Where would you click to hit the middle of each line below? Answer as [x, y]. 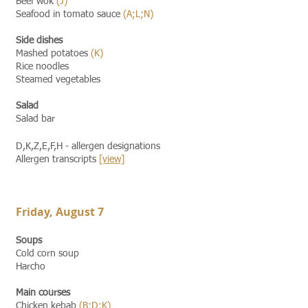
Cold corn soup [47, 254]
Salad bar [35, 119]
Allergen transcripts [57, 159]
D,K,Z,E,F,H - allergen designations [88, 146]
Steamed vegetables [58, 80]
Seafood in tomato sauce [69, 14]
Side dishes [39, 41]
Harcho [31, 267]
